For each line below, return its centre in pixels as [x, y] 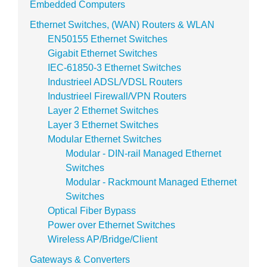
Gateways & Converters [80, 259]
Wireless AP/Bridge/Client [103, 239]
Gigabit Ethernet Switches [103, 53]
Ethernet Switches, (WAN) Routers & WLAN [122, 24]
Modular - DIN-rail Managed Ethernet [143, 153]
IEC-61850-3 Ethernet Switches [114, 67]
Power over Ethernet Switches [111, 225]
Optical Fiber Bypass [92, 210]
